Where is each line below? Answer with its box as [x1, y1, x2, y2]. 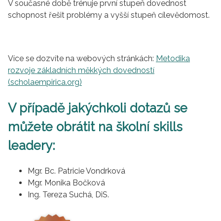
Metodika [156, 53, 190, 63]
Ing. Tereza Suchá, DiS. [28, 190, 111, 200]
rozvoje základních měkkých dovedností [8, 65, 154, 75]
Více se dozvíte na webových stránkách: [8, 53, 156, 63]
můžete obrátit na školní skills [8, 119, 183, 134]
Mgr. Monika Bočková [28, 178, 105, 188]
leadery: [8, 138, 55, 153]
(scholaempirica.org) [8, 77, 82, 87]
